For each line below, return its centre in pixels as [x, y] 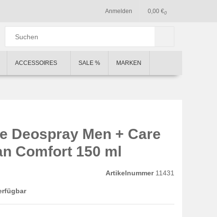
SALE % [89, 63]
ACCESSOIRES [37, 63]
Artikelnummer [130, 173]
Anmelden [119, 11]
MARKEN [129, 63]
